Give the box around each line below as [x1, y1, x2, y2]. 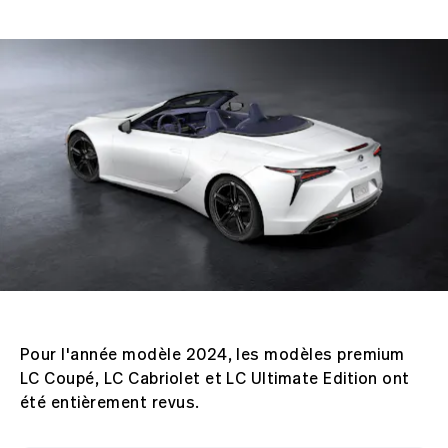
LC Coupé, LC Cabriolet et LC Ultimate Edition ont [20, 368, 410, 389]
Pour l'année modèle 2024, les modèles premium [20, 344, 405, 365]
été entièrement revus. [20, 392, 200, 413]
